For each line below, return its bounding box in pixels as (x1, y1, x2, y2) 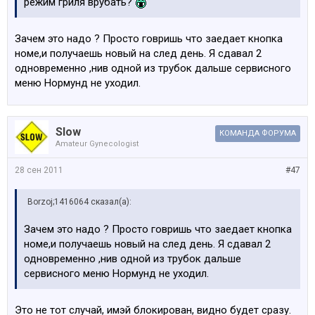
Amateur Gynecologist (56, 139, 139, 148)
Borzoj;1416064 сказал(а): (27, 197, 131, 207)
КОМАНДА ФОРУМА (219, 129, 296, 138)
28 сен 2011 (15, 165, 63, 175)
